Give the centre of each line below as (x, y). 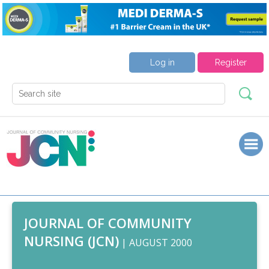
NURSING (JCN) (71, 241)
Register (231, 63)
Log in (162, 63)
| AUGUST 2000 (156, 243)
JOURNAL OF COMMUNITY (108, 223)
